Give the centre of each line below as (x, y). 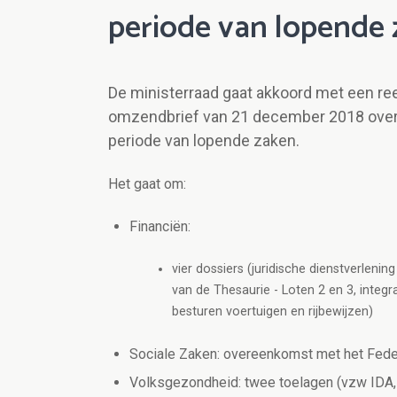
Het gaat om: (147, 184)
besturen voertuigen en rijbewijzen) (272, 312)
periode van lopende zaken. (204, 141)
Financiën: (160, 227)
